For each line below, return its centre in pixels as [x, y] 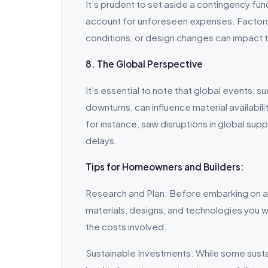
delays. [101, 140]
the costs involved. [126, 226]
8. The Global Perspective [144, 64]
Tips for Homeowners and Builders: [165, 167]
